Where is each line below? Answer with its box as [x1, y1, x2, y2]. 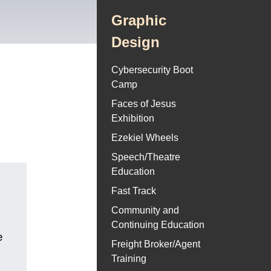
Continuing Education [111, 220, 204, 230]
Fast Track [111, 186, 156, 197]
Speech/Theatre [111, 152, 180, 163]
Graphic [111, 12, 166, 29]
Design [111, 34, 160, 51]
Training [111, 253, 146, 264]
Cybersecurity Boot [111, 65, 193, 76]
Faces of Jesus [111, 99, 176, 109]
